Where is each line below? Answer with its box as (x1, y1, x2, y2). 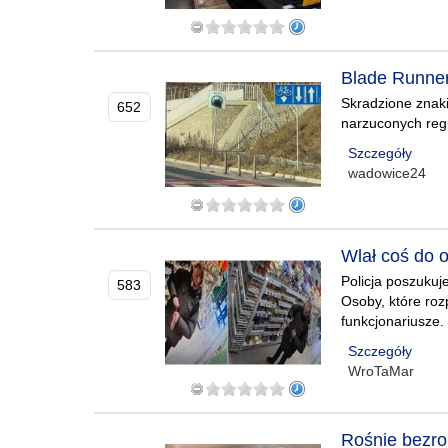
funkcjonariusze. (341, 313, 445, 329)
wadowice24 (348, 165, 427, 181)
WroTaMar (348, 363, 415, 379)
